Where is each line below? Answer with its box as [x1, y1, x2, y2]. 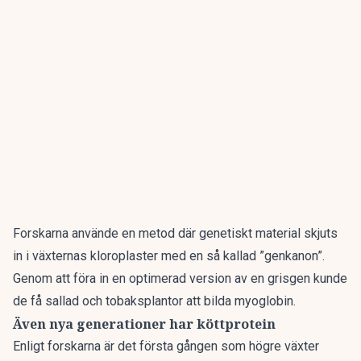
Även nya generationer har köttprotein [13, 315, 276, 333]
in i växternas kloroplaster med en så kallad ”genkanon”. [13, 248, 325, 263]
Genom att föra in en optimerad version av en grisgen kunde [13, 271, 347, 286]
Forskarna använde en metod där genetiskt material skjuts [13, 226, 338, 241]
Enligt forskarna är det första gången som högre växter [13, 338, 319, 354]
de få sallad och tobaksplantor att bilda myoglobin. [13, 293, 296, 309]
